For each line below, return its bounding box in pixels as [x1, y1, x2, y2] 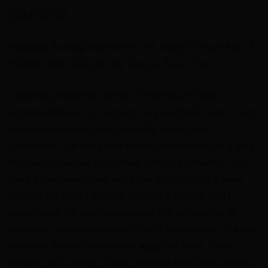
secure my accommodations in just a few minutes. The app [9, 222, 258, 236]
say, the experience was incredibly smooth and [9, 121, 209, 136]
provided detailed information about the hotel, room [9, 239, 232, 253]
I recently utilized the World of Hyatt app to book [9, 88, 218, 102]
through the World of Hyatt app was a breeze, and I [9, 188, 231, 203]
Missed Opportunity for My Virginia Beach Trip [9, 56, 208, 71]
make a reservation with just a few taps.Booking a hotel [9, 172, 242, 186]
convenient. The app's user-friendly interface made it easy [9, 138, 254, 153]
